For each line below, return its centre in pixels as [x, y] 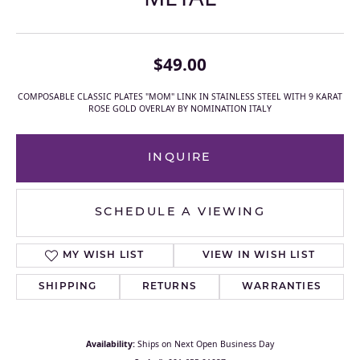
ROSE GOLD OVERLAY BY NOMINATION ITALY [180, 109]
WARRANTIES [282, 287]
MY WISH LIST [104, 256]
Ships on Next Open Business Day [206, 344]
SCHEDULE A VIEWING [180, 213]
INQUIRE [180, 158]
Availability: [110, 344]
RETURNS [170, 287]
